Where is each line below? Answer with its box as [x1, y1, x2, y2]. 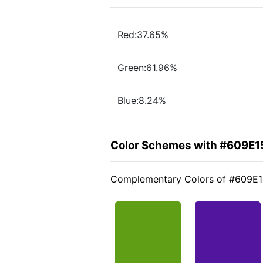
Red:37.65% [117, 29, 168, 41]
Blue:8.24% [117, 95, 166, 107]
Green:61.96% [117, 62, 177, 74]
